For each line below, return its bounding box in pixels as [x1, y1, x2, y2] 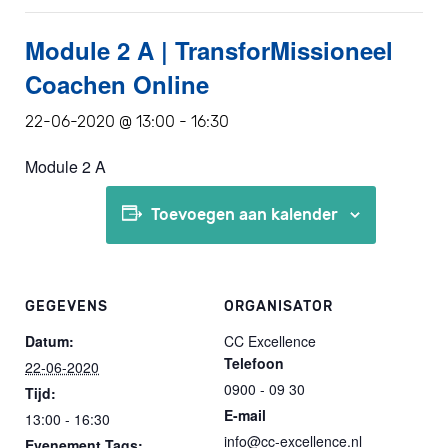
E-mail [224, 404, 266, 425]
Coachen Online [25, 67, 209, 102]
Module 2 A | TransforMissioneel [25, 33, 393, 68]
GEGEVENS [25, 297, 108, 315]
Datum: [25, 330, 74, 351]
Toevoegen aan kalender [151, 205, 338, 225]
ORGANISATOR [224, 297, 333, 315]
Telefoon [224, 352, 284, 373]
